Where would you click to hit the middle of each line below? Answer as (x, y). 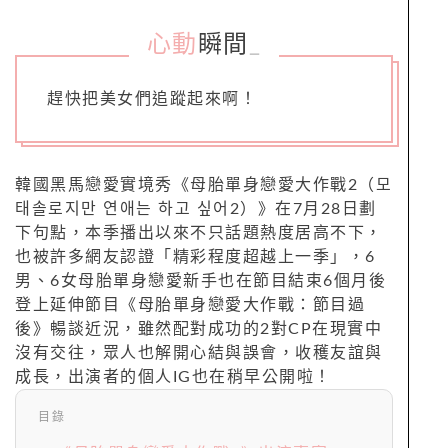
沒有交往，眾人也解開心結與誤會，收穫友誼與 (199, 352)
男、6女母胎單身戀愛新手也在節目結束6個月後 (200, 280)
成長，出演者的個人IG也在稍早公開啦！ (173, 376)
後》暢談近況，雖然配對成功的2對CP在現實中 (198, 328)
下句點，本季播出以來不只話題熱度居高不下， (199, 232)
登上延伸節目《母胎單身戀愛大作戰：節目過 (190, 304)
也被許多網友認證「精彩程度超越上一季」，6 (195, 256)
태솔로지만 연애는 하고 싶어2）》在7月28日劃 (196, 208)
